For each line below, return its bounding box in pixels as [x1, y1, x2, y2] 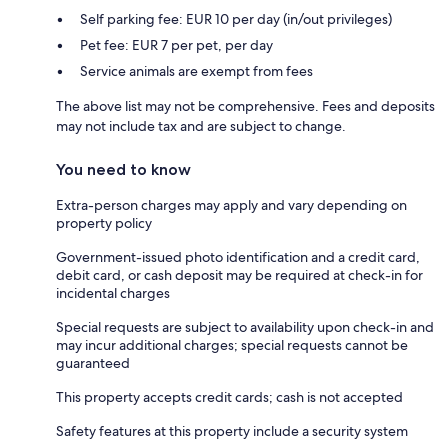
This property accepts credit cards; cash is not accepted [56, 387, 403, 406]
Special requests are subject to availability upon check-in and [56, 317, 434, 336]
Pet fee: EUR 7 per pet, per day [80, 35, 273, 54]
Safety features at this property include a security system [56, 421, 408, 440]
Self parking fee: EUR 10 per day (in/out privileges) [80, 9, 392, 28]
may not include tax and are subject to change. [56, 116, 346, 135]
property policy [56, 213, 152, 232]
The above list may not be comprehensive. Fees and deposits [56, 96, 435, 115]
